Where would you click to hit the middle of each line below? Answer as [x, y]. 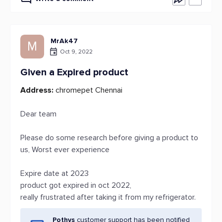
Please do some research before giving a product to [109, 138]
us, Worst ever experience [65, 150]
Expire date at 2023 [55, 173]
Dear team [38, 114]
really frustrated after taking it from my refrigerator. [108, 197]
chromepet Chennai [88, 90]
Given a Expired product [74, 72]
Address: [37, 90]
